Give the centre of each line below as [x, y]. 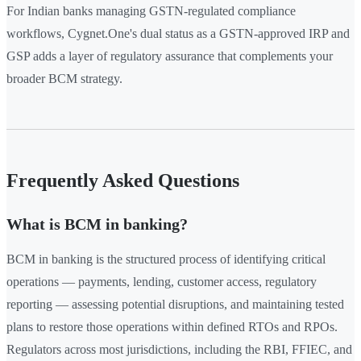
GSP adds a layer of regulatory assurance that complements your [170, 56]
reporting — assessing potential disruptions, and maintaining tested [175, 305]
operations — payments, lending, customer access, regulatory [162, 282]
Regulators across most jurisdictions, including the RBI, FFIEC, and [179, 350]
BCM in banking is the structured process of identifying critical [166, 259]
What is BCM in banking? [97, 224]
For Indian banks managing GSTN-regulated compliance [151, 11]
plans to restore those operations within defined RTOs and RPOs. [172, 327]
